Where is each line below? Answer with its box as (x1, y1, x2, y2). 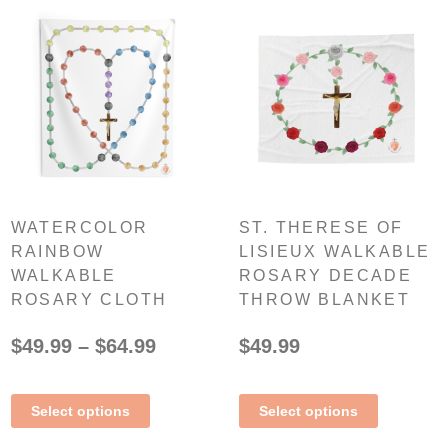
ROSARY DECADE (239, 267, 413, 285)
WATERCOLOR (10, 219, 149, 237)
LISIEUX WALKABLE (239, 243, 431, 261)
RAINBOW (10, 243, 105, 261)
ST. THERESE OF (239, 219, 404, 237)
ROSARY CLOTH (10, 291, 168, 309)
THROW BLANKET (239, 291, 411, 309)
